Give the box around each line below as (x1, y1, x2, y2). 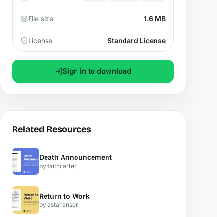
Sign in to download (62, 66, 131, 76)
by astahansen (39, 201, 79, 208)
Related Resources (12, 124, 91, 135)
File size (28, 15, 53, 23)
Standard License (108, 36, 166, 45)
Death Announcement (39, 153, 112, 161)
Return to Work (39, 192, 90, 200)
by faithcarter (39, 162, 77, 170)
